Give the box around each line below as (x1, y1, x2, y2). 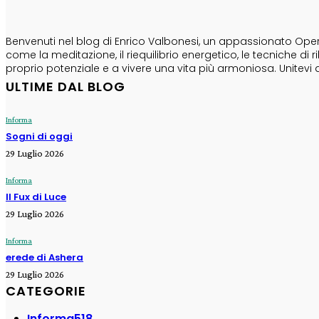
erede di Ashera (6, 250, 83, 264)
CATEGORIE (6, 281, 86, 300)
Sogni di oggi (6, 129, 73, 143)
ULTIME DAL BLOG (6, 77, 125, 95)
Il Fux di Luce (6, 189, 66, 204)
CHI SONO (6, 2, 75, 21)
